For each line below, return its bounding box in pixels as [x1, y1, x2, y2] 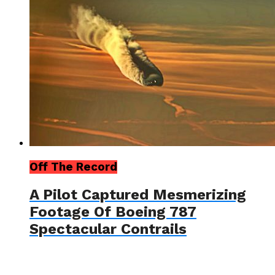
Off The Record [29, 160, 117, 174]
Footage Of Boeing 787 [29, 203, 196, 221]
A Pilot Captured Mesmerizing [29, 186, 246, 204]
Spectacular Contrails [29, 220, 187, 238]
